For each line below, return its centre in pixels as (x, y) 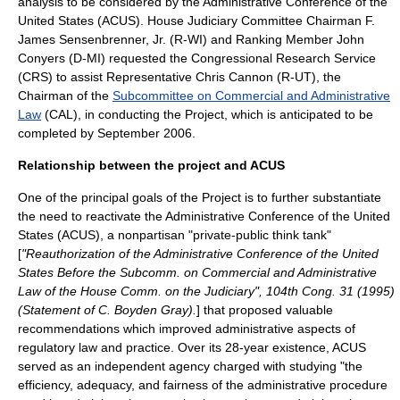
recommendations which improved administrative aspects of (187, 329)
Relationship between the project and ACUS (151, 165)
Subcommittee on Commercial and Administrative (251, 96)
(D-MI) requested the (128, 58)
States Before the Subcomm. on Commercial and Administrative (197, 272)
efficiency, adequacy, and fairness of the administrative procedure (203, 385)
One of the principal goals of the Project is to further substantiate (200, 197)
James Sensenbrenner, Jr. (92, 39)
